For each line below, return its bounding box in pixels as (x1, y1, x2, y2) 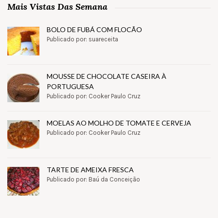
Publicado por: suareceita (47, 35, 118, 43)
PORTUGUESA (47, 82, 94, 91)
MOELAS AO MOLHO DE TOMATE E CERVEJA (47, 118, 191, 127)
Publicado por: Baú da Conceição (47, 175, 140, 183)
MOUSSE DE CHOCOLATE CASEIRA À (47, 72, 166, 80)
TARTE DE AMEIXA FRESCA (47, 165, 134, 174)
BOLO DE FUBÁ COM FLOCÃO (47, 25, 142, 34)
